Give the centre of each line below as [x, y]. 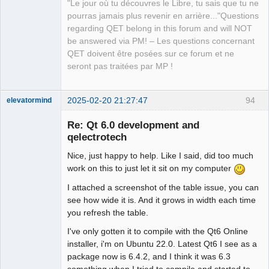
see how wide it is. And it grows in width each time [162, 200]
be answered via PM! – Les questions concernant [161, 41]
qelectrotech [97, 137]
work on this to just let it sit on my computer [150, 168]
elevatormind [29, 100]
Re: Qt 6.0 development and [133, 125]
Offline [27, 124]
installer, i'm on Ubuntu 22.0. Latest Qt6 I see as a [162, 244]
